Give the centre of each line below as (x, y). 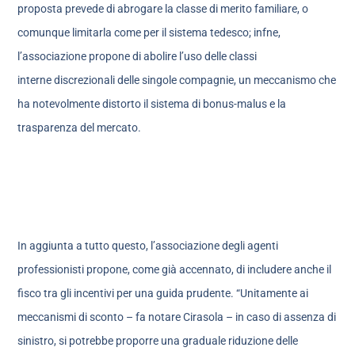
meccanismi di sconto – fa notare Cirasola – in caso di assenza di (177, 317)
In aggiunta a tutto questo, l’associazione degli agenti (148, 245)
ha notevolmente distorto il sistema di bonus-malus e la (152, 103)
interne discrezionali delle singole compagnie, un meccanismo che (177, 80)
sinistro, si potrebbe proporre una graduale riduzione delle (158, 340)
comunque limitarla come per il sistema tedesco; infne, (149, 32)
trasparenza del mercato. (80, 127)
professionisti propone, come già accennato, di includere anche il (175, 269)
